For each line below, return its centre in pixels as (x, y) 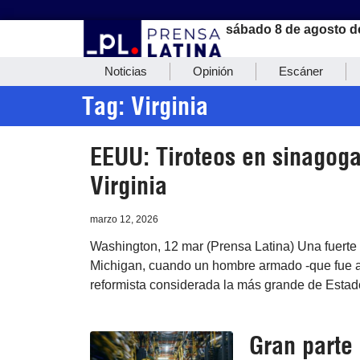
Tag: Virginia (145, 106)
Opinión (213, 72)
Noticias (126, 72)
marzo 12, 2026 (124, 220)
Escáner (301, 72)
